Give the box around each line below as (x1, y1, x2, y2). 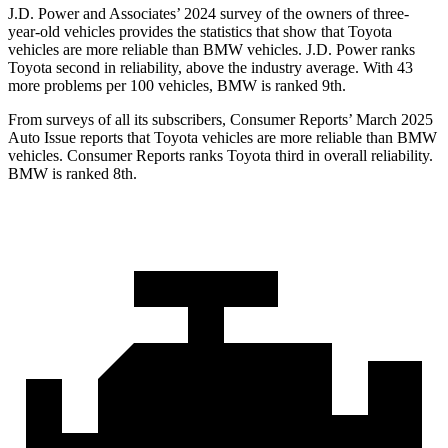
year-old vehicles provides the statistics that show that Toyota (8, 23, 392, 41)
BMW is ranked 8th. (8, 165, 137, 183)
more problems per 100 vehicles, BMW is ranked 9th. (8, 77, 346, 95)
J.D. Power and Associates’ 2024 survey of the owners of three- (8, 5, 409, 23)
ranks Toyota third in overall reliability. (185, 147, 433, 165)
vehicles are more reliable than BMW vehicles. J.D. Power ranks (8, 41, 415, 59)
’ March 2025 (348, 111, 433, 129)
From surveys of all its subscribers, (8, 111, 230, 129)
